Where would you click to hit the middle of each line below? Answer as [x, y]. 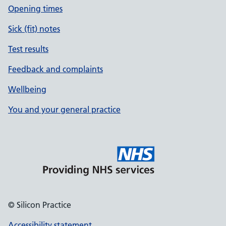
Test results [28, 49]
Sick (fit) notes [34, 29]
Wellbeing [27, 89]
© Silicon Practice [40, 205]
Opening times [35, 9]
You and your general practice [64, 109]
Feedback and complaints [55, 69]
